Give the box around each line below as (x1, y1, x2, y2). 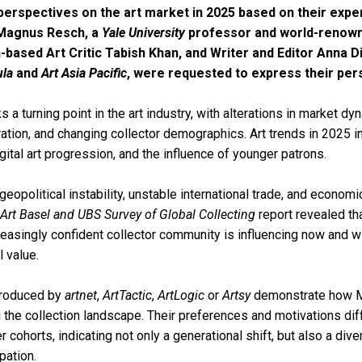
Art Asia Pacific (41, 65, 127, 81)
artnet (65, 287, 97, 303)
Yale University (102, 24, 185, 40)
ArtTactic (103, 287, 152, 303)
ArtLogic (158, 287, 204, 303)
